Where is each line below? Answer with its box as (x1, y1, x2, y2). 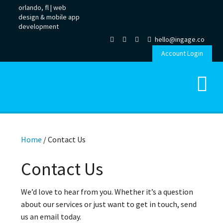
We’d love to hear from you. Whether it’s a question (21, 187, 194, 197)
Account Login (161, 49, 203, 58)
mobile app (46, 12, 80, 21)
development (18, 22, 59, 31)
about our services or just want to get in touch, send (21, 199, 197, 210)
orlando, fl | (18, 3, 54, 12)
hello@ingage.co (153, 35, 205, 44)
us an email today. (21, 212, 82, 222)
